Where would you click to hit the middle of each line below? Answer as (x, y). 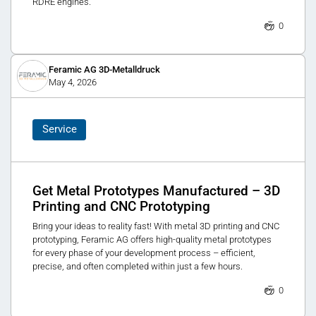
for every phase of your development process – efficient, (144, 253)
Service (59, 129)
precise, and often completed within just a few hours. (138, 267)
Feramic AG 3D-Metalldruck (104, 70)
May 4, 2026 (72, 83)
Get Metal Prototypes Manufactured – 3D (156, 191)
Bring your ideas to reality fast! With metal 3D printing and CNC (156, 226)
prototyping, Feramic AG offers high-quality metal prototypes (152, 240)
